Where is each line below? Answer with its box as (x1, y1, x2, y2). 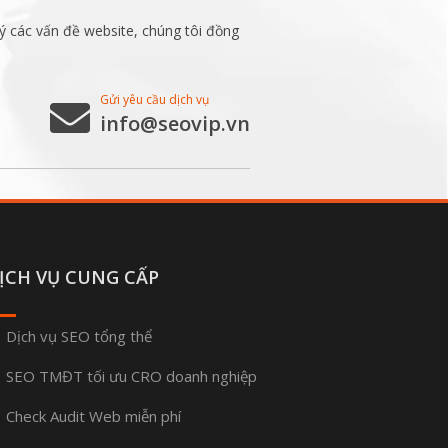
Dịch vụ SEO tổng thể (6, 326, 152, 346)
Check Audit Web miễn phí (6, 406, 181, 426)
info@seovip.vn (100, 110, 250, 137)
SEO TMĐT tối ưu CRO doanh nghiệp (6, 366, 257, 386)
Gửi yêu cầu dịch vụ (100, 91, 209, 108)
